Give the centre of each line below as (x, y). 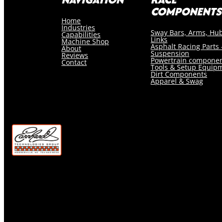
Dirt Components (179, 74)
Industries (78, 28)
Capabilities (81, 35)
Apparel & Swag (177, 81)
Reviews (75, 55)
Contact (74, 62)
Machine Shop (85, 42)
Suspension (170, 54)
